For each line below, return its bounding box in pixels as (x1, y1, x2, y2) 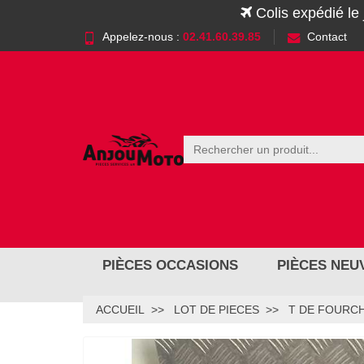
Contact (307, 30, 347, 44)
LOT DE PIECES (174, 303, 259, 316)
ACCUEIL (96, 303, 145, 316)
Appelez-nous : (102, 30, 183, 44)
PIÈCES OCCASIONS (102, 258, 238, 273)
